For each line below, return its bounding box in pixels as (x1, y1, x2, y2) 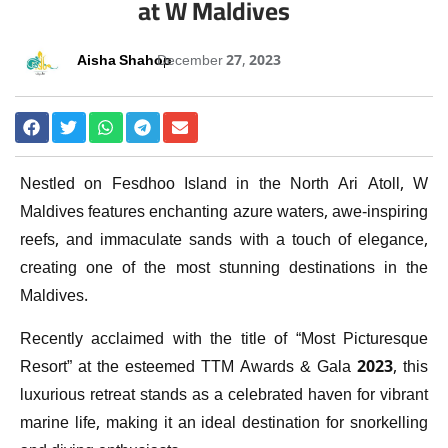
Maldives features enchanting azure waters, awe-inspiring (20, 200, 428, 228)
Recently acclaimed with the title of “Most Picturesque (20, 326, 428, 354)
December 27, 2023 (157, 50, 281, 75)
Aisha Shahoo (77, 50, 172, 75)
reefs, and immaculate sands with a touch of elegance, (20, 228, 428, 256)
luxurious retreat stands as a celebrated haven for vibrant (20, 382, 428, 410)
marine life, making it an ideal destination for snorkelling (20, 410, 428, 438)
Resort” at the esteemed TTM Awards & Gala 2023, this (20, 354, 428, 382)
